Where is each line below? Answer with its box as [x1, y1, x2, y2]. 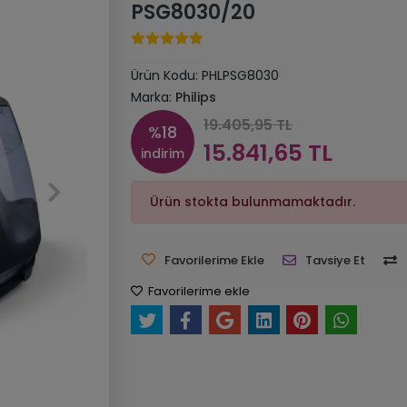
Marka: [130, 88, 175, 106]
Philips [174, 88, 216, 106]
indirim [140, 144, 184, 163]
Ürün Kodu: [130, 66, 202, 84]
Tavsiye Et [304, 252, 365, 269]
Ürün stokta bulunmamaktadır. [149, 193, 355, 211]
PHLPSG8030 [201, 66, 279, 84]
